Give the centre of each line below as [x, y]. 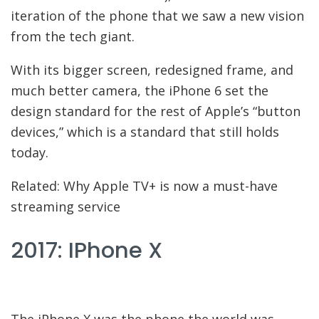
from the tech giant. [73, 37]
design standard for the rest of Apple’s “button [156, 111]
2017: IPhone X [87, 250]
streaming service [66, 207]
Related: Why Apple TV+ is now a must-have [144, 186]
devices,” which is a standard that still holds [145, 132]
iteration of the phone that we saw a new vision [157, 16]
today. [30, 153]
